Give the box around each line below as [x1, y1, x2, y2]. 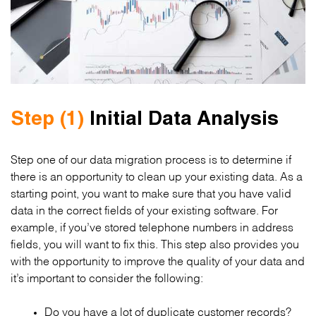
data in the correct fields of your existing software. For [11, 206, 278, 213]
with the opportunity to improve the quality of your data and [11, 257, 305, 264]
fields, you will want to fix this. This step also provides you [11, 240, 299, 247]
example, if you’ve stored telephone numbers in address [11, 223, 293, 230]
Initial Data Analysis [84, 111, 279, 131]
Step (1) [11, 111, 84, 131]
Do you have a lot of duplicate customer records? [44, 308, 291, 315]
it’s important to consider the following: [11, 274, 203, 281]
